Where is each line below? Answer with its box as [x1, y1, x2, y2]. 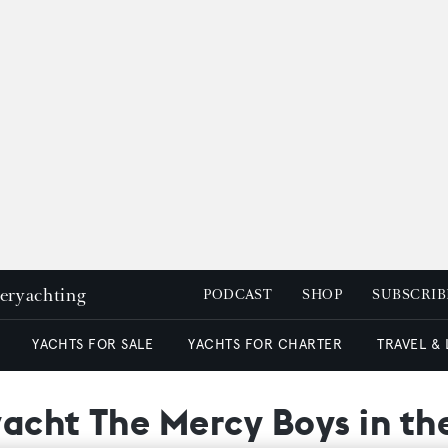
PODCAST [203, 286, 273, 303]
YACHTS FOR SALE [32, 336, 154, 353]
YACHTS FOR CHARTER [188, 336, 343, 353]
